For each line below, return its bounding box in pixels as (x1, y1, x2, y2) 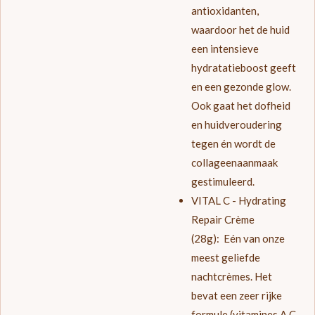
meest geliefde (191, 251, 260, 264)
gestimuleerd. (191, 175, 257, 188)
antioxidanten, (191, 4, 259, 18)
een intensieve (191, 42, 259, 56)
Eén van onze (223, 232, 285, 245)
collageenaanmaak (191, 156, 278, 169)
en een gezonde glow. (191, 80, 291, 94)
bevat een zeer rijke (191, 289, 282, 302)
